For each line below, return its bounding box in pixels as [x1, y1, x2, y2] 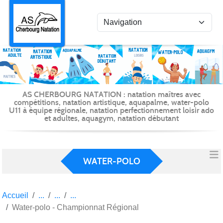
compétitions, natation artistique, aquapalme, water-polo [14, 97, 209, 107]
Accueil [2, 191, 28, 200]
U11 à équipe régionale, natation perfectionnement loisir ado [9, 105, 214, 115]
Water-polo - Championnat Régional [12, 203, 139, 212]
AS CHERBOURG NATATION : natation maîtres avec [22, 89, 201, 99]
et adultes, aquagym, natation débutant [44, 113, 179, 123]
